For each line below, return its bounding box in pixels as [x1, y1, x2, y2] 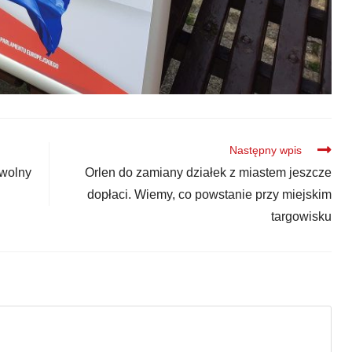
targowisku [270, 210, 332, 224]
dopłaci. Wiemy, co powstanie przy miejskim [86, 188, 332, 202]
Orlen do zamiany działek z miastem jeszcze [84, 166, 332, 180]
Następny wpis [229, 144, 302, 157]
